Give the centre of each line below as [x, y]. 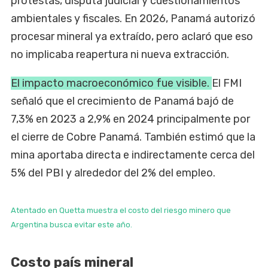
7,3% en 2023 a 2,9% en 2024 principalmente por [130, 119]
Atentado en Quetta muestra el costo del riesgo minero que [121, 210]
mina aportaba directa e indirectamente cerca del [133, 155]
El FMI [227, 83]
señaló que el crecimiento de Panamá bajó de [122, 101]
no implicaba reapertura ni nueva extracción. [120, 54]
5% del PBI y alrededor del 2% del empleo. [113, 173]
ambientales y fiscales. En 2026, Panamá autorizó [133, 18]
